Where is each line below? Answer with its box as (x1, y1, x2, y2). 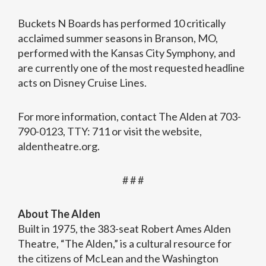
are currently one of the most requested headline (18, 61, 245, 75)
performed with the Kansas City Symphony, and (18, 46, 235, 60)
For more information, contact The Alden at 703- (18, 110, 241, 123)
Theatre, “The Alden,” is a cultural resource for (18, 237, 232, 251)
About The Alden (18, 207, 100, 221)
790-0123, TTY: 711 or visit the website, (18, 125, 202, 138)
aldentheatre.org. (18, 140, 100, 153)
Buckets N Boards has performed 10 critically (18, 17, 226, 30)
